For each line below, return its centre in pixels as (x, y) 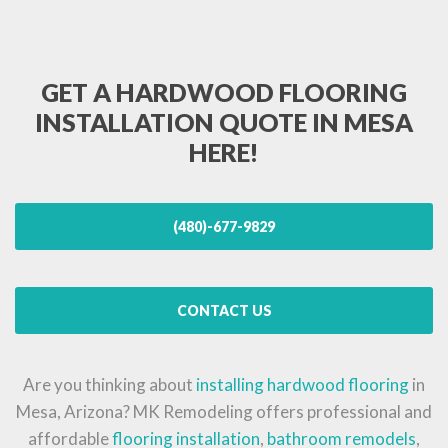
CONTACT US (224, 310)
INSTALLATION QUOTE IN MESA (224, 121)
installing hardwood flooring (302, 385)
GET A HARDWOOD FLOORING (224, 91)
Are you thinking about (109, 385)
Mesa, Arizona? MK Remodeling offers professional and (224, 412)
